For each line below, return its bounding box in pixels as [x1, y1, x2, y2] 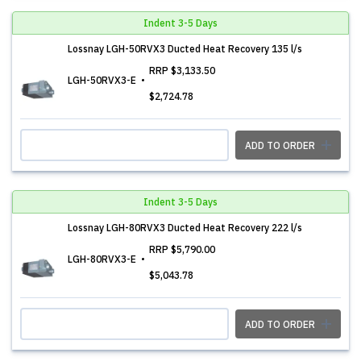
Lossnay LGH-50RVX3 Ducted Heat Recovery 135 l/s [68, 43, 302, 55]
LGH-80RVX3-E [68, 253, 139, 265]
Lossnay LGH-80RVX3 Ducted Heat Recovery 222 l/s [68, 222, 302, 234]
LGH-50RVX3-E [68, 74, 139, 86]
